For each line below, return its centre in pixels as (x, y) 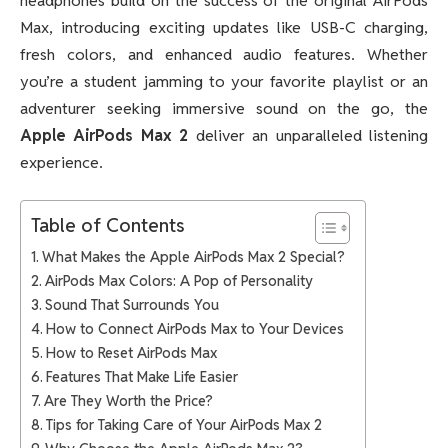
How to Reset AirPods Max (131, 353)
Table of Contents (108, 226)
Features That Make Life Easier (141, 377)
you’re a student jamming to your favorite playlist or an (224, 81)
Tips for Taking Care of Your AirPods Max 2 (183, 425)
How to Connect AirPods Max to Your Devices (194, 329)
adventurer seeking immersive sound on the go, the (224, 108)
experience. (61, 162)
